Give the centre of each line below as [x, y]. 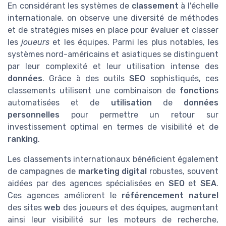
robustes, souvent [183, 172]
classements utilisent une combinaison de [94, 91]
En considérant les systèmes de [70, 6]
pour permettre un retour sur [139, 115]
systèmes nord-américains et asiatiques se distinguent [113, 54]
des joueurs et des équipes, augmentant [139, 208]
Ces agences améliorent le [65, 196]
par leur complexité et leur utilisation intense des [113, 67]
